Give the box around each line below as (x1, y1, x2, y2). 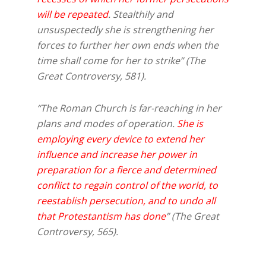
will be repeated (37, 8, 109, 21)
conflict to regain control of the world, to (37, 179, 218, 192)
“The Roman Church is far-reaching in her (37, 102, 222, 115)
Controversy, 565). (37, 225, 119, 239)
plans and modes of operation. (37, 117, 178, 131)
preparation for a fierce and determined (37, 163, 217, 177)
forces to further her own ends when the (37, 39, 219, 52)
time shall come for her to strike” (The (37, 54, 206, 68)
